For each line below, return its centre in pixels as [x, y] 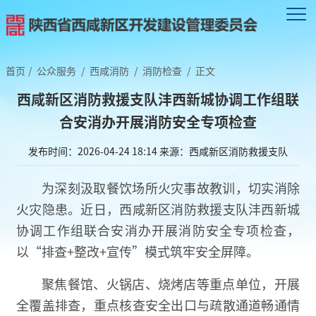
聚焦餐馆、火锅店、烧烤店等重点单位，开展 [171, 283]
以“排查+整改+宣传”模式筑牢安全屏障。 [138, 251]
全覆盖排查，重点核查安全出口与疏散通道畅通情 [158, 304]
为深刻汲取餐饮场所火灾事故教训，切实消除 [171, 187]
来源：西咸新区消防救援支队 [224, 151]
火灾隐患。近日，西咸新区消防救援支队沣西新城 [158, 208]
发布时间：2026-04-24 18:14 [93, 151]
